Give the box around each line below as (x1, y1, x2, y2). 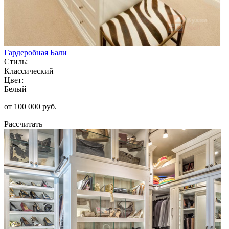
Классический (4, 66, 54, 75)
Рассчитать (4, 119, 42, 128)
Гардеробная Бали (4, 48, 67, 57)
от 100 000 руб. (4, 102, 57, 111)
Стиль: (4, 57, 28, 66)
